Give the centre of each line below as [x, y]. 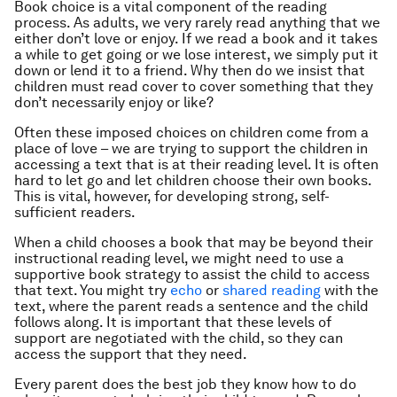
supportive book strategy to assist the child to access [192, 274]
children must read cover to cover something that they [194, 86]
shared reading [272, 290]
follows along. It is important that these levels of [173, 322]
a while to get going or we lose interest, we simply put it [196, 54]
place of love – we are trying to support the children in [191, 148]
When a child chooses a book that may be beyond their [194, 242]
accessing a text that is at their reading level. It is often [196, 164]
